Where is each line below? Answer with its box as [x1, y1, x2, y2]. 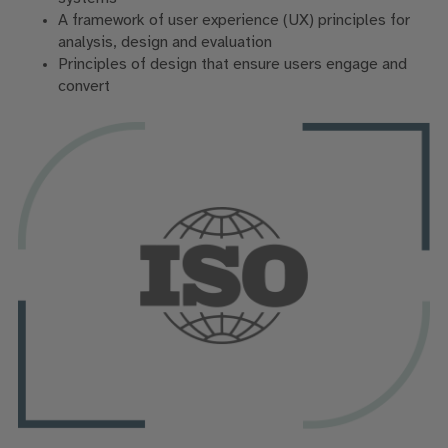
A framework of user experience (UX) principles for [57, 12, 410, 30]
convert [57, 78, 110, 96]
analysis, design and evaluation [57, 34, 272, 52]
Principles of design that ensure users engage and [57, 56, 407, 74]
